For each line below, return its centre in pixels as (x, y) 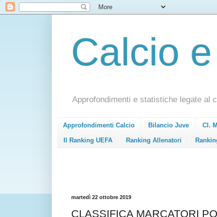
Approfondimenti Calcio (99, 125)
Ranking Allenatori (154, 140)
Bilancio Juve (169, 125)
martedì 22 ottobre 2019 (101, 197)
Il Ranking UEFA (88, 140)
